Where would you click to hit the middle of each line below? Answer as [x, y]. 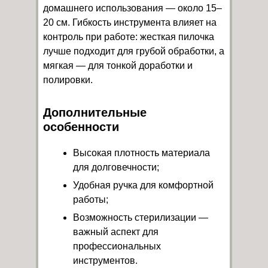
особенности [81, 127]
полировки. [68, 80]
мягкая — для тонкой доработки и [118, 65]
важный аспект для [116, 232]
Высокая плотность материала [141, 153]
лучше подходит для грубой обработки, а [134, 51]
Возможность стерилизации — [141, 217]
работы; [91, 199]
